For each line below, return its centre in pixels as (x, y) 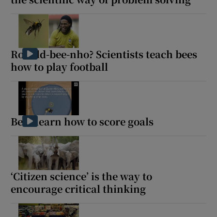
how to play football (60, 66)
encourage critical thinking (78, 188)
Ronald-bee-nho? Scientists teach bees (104, 54)
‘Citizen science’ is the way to (82, 176)
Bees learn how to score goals (82, 121)
